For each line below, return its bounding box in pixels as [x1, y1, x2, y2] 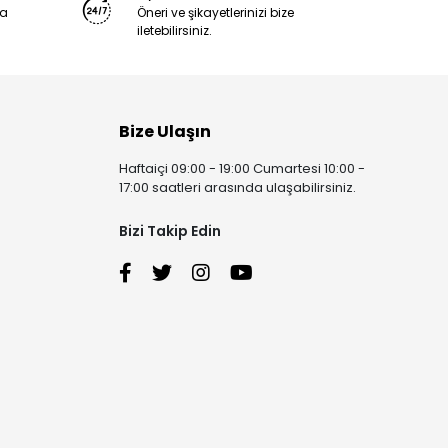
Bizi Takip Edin [119, 221, 222, 241]
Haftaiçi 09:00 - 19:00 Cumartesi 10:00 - [119, 159, 366, 178]
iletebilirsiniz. [136, 22, 212, 39]
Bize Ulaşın [119, 120, 212, 143]
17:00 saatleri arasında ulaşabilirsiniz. [119, 178, 357, 197]
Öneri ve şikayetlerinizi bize [136, 4, 294, 21]
